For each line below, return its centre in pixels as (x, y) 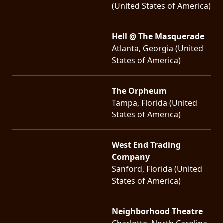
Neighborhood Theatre (157, 211)
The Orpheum (139, 90)
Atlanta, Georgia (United (158, 48)
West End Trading (146, 145)
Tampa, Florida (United (155, 102)
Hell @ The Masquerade (158, 36)
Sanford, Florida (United (157, 168)
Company (131, 157)
